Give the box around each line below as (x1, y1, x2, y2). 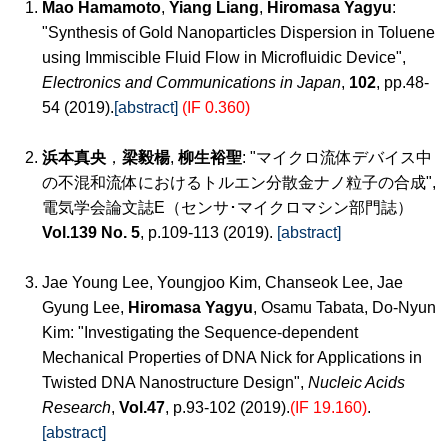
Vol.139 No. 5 (42, 224, 140, 241)
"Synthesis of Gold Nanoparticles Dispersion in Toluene (42, 24, 435, 41)
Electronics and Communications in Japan (42, 74, 341, 91)
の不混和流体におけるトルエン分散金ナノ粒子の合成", (42, 174, 436, 191)
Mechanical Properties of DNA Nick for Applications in (42, 349, 422, 366)
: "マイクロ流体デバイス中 (242, 149, 432, 166)
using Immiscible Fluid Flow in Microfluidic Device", (42, 49, 406, 66)
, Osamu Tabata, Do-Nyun (253, 299, 436, 316)
